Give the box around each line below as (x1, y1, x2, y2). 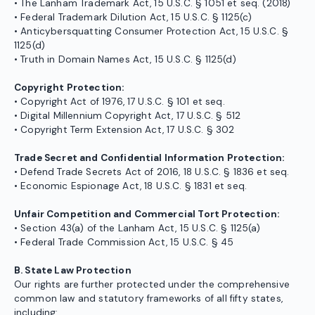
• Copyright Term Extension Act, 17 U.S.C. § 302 (14, 124, 235, 136)
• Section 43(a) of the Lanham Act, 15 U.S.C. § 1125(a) (14, 222, 261, 235)
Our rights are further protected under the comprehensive (14, 278, 290, 291)
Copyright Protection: (14, 82, 124, 94)
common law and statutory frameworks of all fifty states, (14, 292, 283, 305)
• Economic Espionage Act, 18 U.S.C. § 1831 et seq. (14, 180, 247, 193)
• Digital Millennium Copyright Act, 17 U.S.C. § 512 (14, 110, 241, 122)
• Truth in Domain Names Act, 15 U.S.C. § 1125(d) (14, 53, 236, 66)
